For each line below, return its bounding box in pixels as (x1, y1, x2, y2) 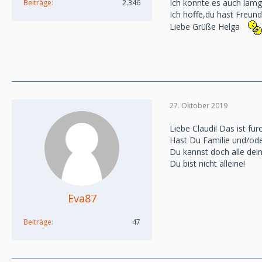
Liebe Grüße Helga (170, 21, 240, 33)
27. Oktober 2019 (170, 100, 227, 111)
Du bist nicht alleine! (170, 158, 245, 169)
